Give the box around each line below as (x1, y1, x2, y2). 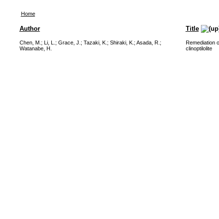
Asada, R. (136, 40, 160, 45)
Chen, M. (19, 40, 41, 45)
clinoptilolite (185, 45, 212, 51)
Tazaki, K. (83, 40, 107, 45)
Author (19, 25, 40, 32)
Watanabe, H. (19, 45, 52, 51)
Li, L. (44, 40, 55, 45)
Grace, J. (58, 40, 81, 45)
